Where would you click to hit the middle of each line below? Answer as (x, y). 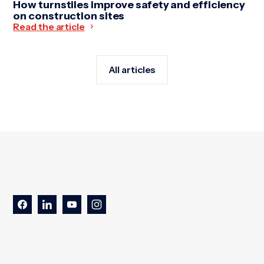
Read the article (49, 26)
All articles (132, 69)
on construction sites (69, 16)
